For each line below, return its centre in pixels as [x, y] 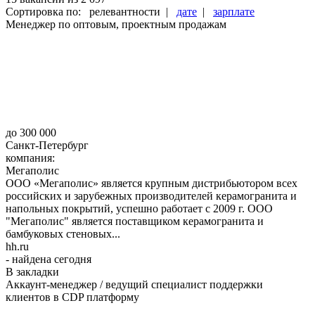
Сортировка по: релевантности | [91, 11]
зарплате [234, 11]
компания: [32, 157]
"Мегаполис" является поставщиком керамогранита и [135, 221]
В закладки [32, 271]
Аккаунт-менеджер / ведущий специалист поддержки [134, 284]
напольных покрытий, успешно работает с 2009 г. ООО [139, 208]
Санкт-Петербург [47, 145]
